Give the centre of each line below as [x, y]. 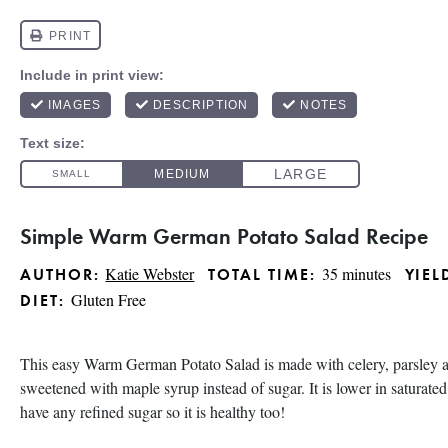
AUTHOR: [60, 274]
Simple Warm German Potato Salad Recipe [224, 235]
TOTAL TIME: [262, 274]
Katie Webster [150, 273]
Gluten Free [108, 299]
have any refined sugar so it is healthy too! [155, 411]
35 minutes [356, 273]
